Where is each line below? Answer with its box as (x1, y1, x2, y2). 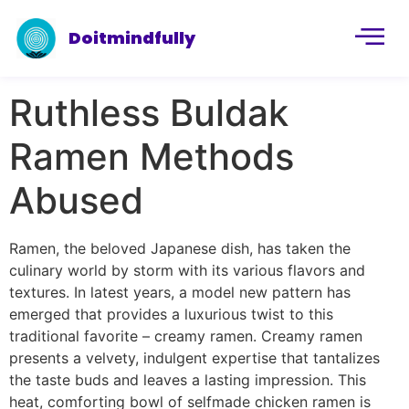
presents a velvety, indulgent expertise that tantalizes (9, 349, 380, 367)
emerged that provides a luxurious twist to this (9, 305, 333, 323)
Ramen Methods (9, 134, 294, 179)
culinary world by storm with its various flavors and (9, 261, 365, 279)
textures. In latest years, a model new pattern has (9, 283, 351, 301)
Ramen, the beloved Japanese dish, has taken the (9, 239, 351, 257)
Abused (9, 178, 143, 223)
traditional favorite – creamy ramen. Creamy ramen (9, 327, 362, 345)
